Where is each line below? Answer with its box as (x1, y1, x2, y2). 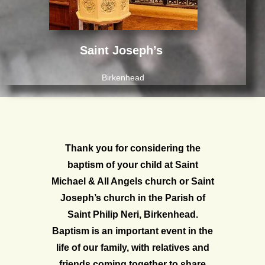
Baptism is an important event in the (52, 225, 213, 236)
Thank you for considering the (64, 143, 201, 153)
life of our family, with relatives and (56, 242, 209, 253)
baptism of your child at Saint (67, 159, 198, 170)
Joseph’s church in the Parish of (60, 192, 205, 203)
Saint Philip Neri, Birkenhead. (67, 209, 198, 219)
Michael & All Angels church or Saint (51, 176, 214, 186)
